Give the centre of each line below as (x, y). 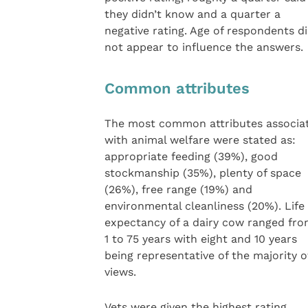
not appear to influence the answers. (203, 47)
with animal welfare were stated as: (200, 140)
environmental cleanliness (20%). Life (204, 206)
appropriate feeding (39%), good (191, 157)
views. (120, 272)
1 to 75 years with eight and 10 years (200, 239)
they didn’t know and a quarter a (192, 14)
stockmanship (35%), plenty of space (202, 173)
